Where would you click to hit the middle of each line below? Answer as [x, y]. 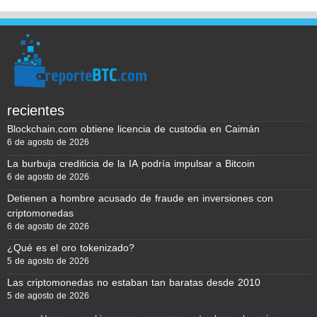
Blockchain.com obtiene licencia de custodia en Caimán [133, 129]
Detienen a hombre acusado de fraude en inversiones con [140, 198]
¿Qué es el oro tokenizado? [71, 248]
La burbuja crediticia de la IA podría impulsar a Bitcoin [131, 163]
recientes [36, 110]
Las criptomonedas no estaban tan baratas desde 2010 [134, 282]
